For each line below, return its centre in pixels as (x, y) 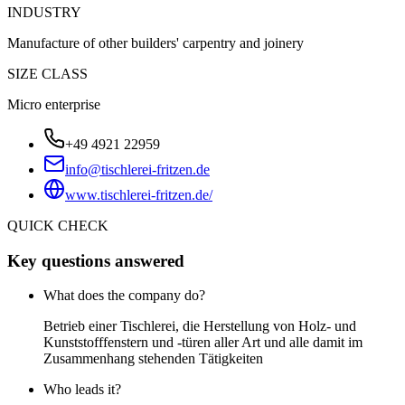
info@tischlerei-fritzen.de (137, 169)
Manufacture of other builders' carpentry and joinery (155, 42)
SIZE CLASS (47, 73)
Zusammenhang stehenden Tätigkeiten (153, 359)
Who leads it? (82, 390)
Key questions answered (96, 260)
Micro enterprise (54, 104)
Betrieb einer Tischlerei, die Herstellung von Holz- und (200, 326)
